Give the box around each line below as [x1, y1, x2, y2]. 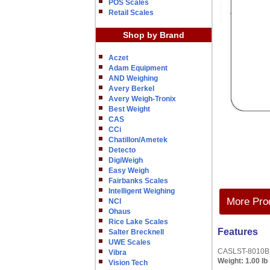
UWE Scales [108, 238, 151, 246]
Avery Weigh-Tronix [108, 95, 176, 103]
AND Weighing [108, 74, 158, 83]
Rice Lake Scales [108, 218, 168, 226]
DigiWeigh [108, 156, 143, 165]
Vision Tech [108, 259, 148, 267]
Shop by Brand [123, 30, 184, 40]
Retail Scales [108, 8, 154, 17]
